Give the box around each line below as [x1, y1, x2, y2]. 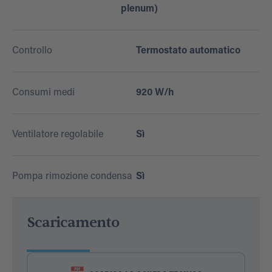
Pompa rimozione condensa [12, 172, 132, 182]
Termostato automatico [136, 46, 240, 56]
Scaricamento [27, 213, 119, 233]
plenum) [120, 4, 158, 15]
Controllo [12, 46, 52, 56]
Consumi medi [12, 88, 75, 98]
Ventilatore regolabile [12, 130, 103, 140]
